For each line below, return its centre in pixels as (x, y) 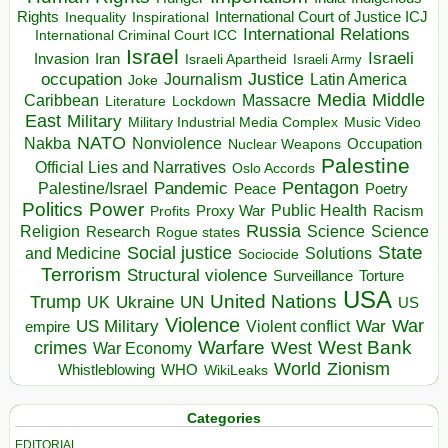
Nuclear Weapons (284, 144)
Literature (135, 101)
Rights (38, 16)
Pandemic (190, 188)
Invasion (61, 58)
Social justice (179, 252)
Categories (224, 417)
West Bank (364, 347)
